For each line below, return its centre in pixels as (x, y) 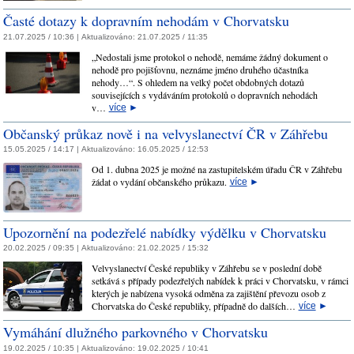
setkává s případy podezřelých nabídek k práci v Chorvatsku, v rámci (220, 281)
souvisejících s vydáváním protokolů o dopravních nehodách (204, 94)
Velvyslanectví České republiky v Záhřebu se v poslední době (206, 268)
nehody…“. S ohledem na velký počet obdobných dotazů (198, 82)
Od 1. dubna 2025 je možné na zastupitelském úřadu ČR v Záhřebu (217, 169)
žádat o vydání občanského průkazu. (160, 182)
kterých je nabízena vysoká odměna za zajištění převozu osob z (208, 294)
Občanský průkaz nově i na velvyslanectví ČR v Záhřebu (166, 133)
